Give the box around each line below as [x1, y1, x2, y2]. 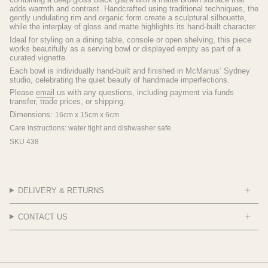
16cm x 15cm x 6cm [55, 110, 121, 119]
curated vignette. [10, 53, 68, 62]
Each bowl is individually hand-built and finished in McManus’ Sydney [10, 66, 250, 75]
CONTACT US [18, 212, 68, 221]
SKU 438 [10, 138, 39, 147]
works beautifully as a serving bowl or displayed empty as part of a [10, 44, 240, 53]
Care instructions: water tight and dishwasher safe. [10, 124, 173, 133]
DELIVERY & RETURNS [18, 185, 105, 195]
